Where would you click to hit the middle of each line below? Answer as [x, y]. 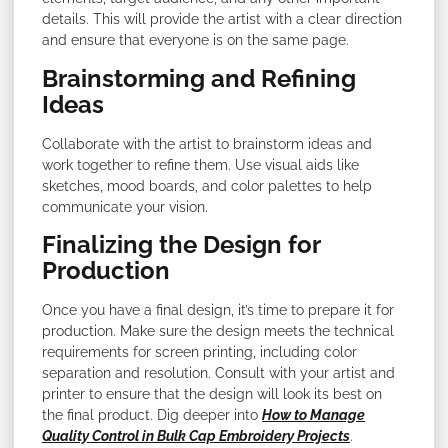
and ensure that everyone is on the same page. [195, 40]
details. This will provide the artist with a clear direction [222, 19]
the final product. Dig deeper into [152, 415]
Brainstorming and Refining [199, 78]
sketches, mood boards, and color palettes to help [207, 185]
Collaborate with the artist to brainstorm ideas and [207, 143]
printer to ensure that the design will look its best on [212, 394]
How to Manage [313, 415]
